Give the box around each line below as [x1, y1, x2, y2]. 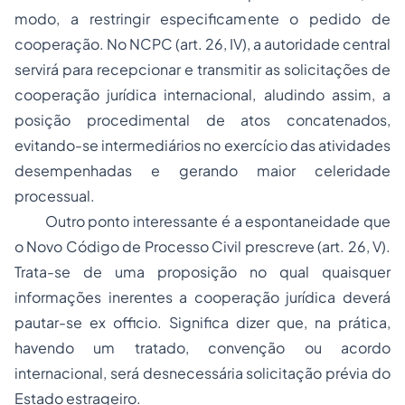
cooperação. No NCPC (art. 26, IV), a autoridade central [14, 34, 391, 53]
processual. [14, 186, 95, 205]
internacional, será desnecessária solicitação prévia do [14, 363, 391, 382]
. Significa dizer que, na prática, [157, 313, 391, 332]
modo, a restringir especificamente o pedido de [14, 9, 391, 28]
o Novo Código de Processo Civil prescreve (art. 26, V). [14, 237, 391, 256]
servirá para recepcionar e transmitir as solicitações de [14, 60, 391, 79]
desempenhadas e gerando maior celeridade [14, 161, 391, 180]
